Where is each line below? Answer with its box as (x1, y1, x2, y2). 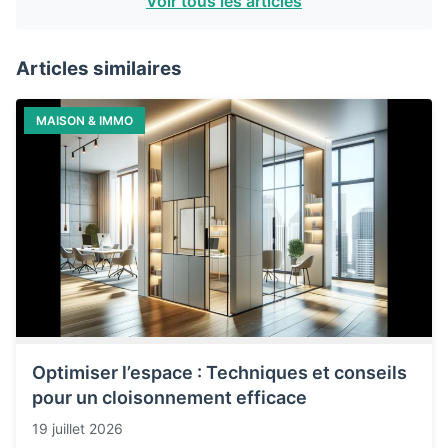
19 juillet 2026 (32, 419, 123, 437)
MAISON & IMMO (36, 113, 133, 128)
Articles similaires (16, 57, 182, 80)
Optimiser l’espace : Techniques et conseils (32, 361, 407, 383)
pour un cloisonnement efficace (32, 386, 307, 408)
